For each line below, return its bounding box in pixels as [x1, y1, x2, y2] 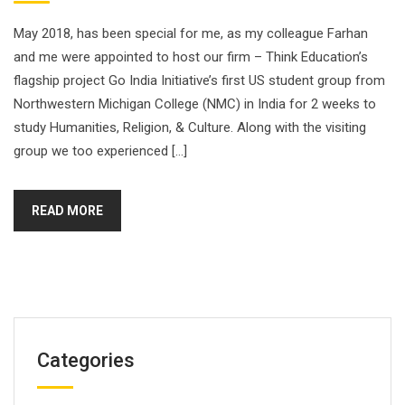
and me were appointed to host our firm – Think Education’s [14, 48, 368, 65]
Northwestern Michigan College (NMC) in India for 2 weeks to [14, 95, 376, 112]
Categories [37, 348, 135, 372]
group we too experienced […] [14, 142, 187, 159]
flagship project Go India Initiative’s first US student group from [14, 71, 385, 89]
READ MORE [32, 202, 103, 218]
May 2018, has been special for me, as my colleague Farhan [14, 24, 368, 42]
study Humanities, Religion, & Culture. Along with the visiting [14, 118, 366, 136]
